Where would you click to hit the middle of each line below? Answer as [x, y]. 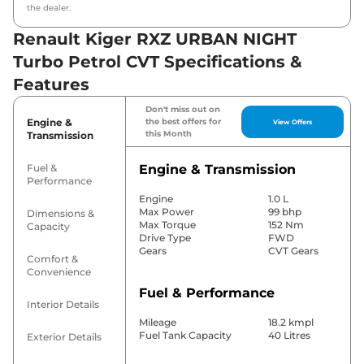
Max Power [166, 212]
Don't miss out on [182, 110]
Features [51, 85]
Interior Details [63, 305]
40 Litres [289, 336]
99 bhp [284, 212]
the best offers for [183, 122]
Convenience [59, 272]
